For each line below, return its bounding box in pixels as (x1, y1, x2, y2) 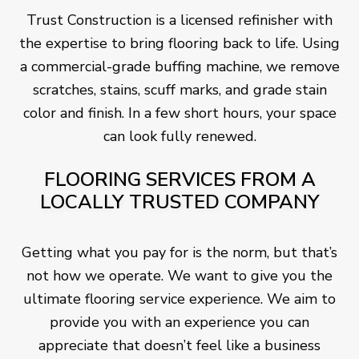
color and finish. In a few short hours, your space (22, 103, 337, 123)
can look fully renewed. (103, 127, 256, 147)
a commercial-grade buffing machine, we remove (19, 57, 340, 77)
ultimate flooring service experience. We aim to (23, 289, 336, 309)
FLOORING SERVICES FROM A (43, 167, 316, 193)
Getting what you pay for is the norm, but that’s (22, 243, 337, 263)
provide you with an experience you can (50, 313, 309, 333)
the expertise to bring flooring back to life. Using (19, 34, 340, 54)
